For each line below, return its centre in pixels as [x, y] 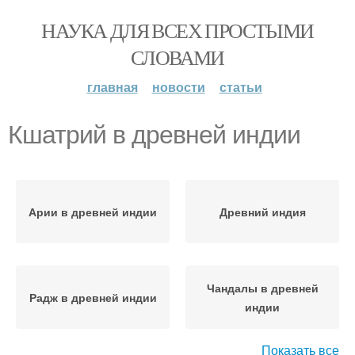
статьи [240, 87]
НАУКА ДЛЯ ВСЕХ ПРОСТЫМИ [177, 30]
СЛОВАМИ [177, 57]
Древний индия [262, 212]
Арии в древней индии [93, 212]
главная [112, 87]
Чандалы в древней [262, 288]
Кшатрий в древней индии [154, 135]
